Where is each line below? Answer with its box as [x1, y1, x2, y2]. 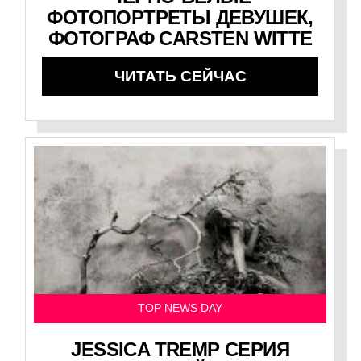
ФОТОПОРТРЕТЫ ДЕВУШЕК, [47, 6, 313, 29]
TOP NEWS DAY [138, 302, 223, 315]
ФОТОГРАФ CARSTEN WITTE [48, 27, 313, 50]
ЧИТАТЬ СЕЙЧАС [114, 68, 247, 85]
